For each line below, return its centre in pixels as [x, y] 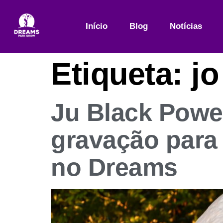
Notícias [186, 26]
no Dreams [114, 167]
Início [97, 26]
